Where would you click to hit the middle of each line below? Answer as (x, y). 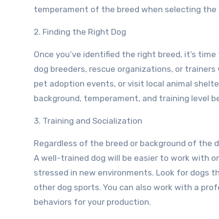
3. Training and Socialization (88, 121)
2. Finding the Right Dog (80, 32)
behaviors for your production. (92, 202)
